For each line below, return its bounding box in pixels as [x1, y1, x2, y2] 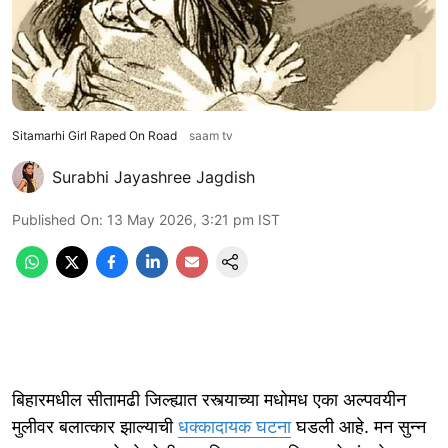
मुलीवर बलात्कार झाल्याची [12, 415, 178, 437]
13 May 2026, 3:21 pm [107, 210, 254, 228]
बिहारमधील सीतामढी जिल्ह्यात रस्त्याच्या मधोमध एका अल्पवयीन [12, 388, 406, 410]
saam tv [189, 127, 233, 143]
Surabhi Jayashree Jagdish [52, 166, 255, 187]
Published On [12, 210, 99, 228]
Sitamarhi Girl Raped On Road [12, 127, 177, 143]
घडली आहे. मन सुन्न [291, 415, 426, 437]
